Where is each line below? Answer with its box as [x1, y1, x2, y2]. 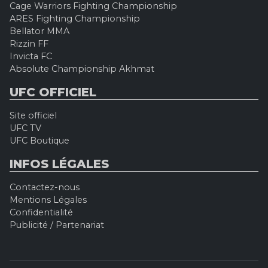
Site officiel [10, 109, 57, 121]
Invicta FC [10, 50, 52, 62]
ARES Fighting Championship [10, 13, 140, 24]
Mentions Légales [10, 194, 87, 205]
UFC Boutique [10, 135, 69, 146]
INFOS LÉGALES [10, 156, 109, 171]
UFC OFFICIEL [10, 84, 96, 99]
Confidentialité [10, 206, 73, 218]
